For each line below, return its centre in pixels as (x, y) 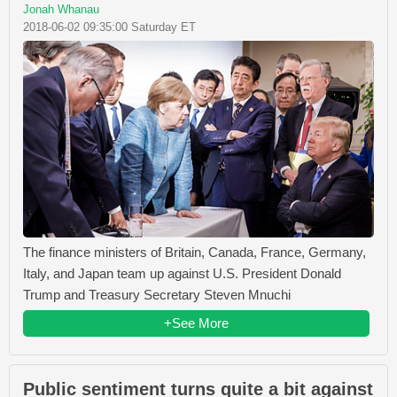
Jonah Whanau (61, 10)
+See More (196, 323)
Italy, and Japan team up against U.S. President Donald (182, 273)
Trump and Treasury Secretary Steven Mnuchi (157, 294)
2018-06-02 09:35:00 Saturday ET (109, 27)
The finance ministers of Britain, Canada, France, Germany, (195, 252)
